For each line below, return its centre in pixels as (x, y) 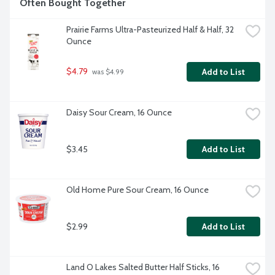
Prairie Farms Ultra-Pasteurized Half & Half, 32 (150, 30)
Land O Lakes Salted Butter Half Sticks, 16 (143, 267)
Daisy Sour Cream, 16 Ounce (119, 113)
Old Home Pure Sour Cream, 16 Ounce (137, 190)
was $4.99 (107, 72)
